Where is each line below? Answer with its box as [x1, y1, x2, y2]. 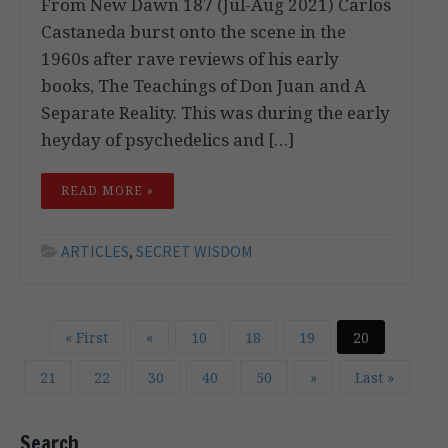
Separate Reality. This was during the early [41, 100, 390, 124]
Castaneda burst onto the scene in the [41, 19, 346, 43]
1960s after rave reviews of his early [41, 46, 339, 70]
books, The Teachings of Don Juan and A [41, 73, 366, 97]
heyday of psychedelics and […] [41, 127, 294, 151]
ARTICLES [61, 240, 129, 261]
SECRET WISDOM [136, 240, 253, 261]
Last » [354, 367, 394, 387]
